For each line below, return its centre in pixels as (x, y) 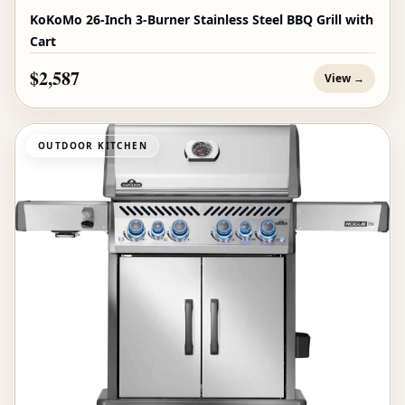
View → (344, 79)
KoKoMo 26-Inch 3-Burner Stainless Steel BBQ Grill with (202, 20)
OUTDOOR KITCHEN (93, 146)
